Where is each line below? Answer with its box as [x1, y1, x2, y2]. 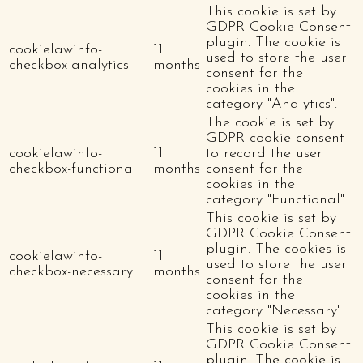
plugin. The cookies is [206, 241, 346, 257]
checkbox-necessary [9, 263, 133, 280]
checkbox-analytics [9, 57, 129, 73]
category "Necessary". [206, 302, 344, 318]
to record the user [206, 145, 322, 161]
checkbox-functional [9, 160, 137, 177]
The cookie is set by [206, 114, 334, 130]
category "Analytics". [206, 96, 337, 112]
